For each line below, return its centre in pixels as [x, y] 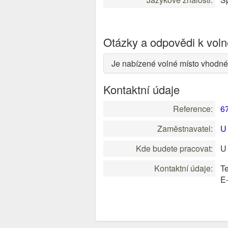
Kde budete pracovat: [174, 148]
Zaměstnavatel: [185, 129]
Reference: [193, 109]
